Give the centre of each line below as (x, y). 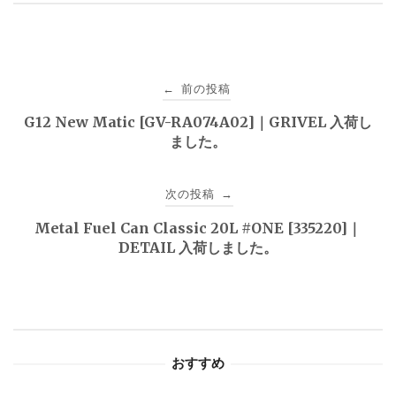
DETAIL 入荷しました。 (198, 248)
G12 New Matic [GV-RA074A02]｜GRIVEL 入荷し (198, 122)
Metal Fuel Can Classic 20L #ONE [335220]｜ (198, 228)
